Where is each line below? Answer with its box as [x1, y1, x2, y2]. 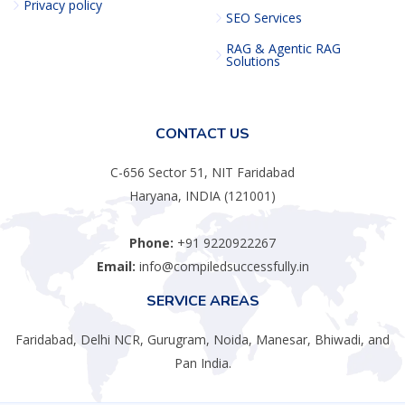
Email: [96, 257, 136, 275]
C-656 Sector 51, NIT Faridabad [110, 163, 295, 181]
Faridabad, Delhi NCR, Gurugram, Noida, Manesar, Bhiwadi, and [15, 330, 390, 348]
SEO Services [226, 8, 302, 26]
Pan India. [174, 353, 231, 372]
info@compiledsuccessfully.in [138, 257, 309, 275]
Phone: [129, 233, 174, 251]
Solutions [226, 52, 280, 70]
